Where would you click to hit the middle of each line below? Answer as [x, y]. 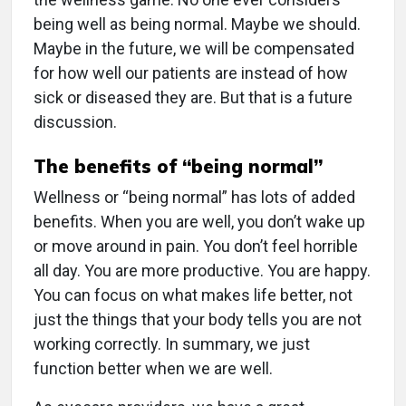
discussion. [75, 122]
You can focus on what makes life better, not [193, 295]
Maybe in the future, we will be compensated [194, 49]
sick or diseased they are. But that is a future [193, 98]
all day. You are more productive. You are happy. [202, 271]
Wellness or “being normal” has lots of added [194, 198]
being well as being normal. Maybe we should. [197, 24]
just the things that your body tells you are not [198, 320]
